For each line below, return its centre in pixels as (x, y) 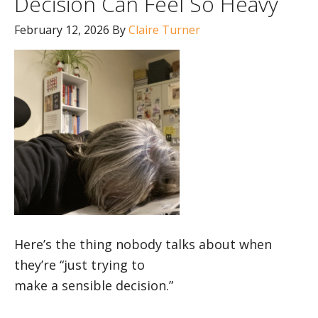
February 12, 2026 (62, 30)
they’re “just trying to (79, 265)
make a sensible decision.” (94, 285)
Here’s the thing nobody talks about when (143, 244)
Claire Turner (164, 30)
